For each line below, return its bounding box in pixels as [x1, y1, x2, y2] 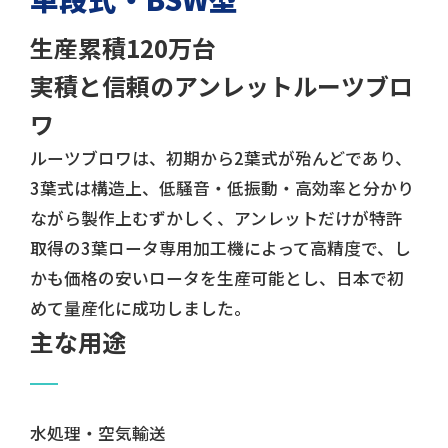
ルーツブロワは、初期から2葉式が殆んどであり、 [29, 146, 412, 171]
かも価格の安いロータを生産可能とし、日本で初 [29, 266, 404, 291]
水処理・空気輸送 [29, 421, 166, 446]
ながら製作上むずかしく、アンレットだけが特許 [29, 206, 403, 231]
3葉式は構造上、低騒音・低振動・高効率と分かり [29, 176, 414, 201]
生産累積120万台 [29, 30, 216, 66]
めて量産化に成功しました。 [29, 296, 251, 321]
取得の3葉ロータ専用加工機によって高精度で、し [29, 236, 411, 261]
